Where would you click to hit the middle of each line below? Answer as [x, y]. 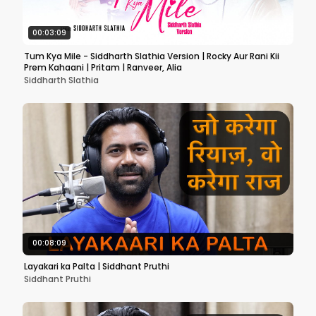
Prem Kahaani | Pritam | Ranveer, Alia [103, 67]
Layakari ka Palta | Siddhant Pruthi [97, 266]
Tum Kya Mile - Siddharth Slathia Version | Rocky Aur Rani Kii [152, 56]
